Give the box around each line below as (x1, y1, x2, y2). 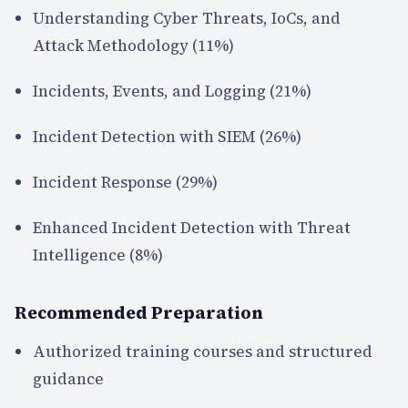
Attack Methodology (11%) (33, 34, 234, 56)
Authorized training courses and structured (33, 340, 372, 362)
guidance (33, 367, 104, 390)
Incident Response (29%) (33, 170, 218, 193)
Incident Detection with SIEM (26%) (33, 125, 301, 148)
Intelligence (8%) (33, 243, 163, 266)
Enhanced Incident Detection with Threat (33, 216, 351, 239)
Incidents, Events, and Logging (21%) (33, 79, 311, 102)
